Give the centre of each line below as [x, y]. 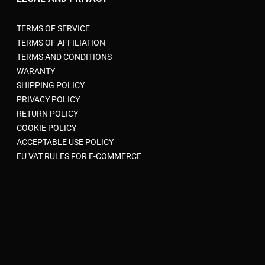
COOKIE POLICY [46, 173]
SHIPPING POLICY [51, 130]
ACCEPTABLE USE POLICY [65, 187]
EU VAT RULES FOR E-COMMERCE [79, 201]
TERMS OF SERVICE [53, 74]
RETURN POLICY [47, 159]
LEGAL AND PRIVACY [62, 44]
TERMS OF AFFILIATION [61, 88]
